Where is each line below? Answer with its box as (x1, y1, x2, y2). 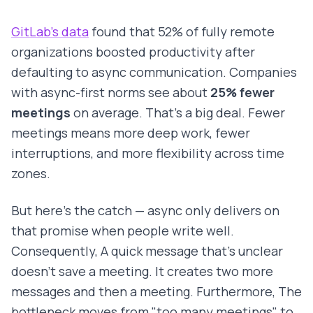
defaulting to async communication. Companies (11, 64, 297, 81)
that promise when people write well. (11, 222, 234, 240)
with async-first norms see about (11, 84, 210, 101)
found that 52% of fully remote (89, 23, 275, 41)
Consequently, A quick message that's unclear (11, 242, 283, 260)
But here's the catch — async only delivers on (11, 202, 279, 219)
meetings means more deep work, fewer (11, 124, 250, 142)
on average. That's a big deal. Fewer (71, 104, 285, 122)
